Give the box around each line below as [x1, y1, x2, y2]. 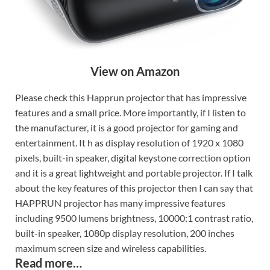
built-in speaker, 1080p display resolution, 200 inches [15, 227, 234, 239]
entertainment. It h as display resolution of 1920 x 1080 [15, 137, 243, 149]
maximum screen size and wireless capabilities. [15, 242, 206, 254]
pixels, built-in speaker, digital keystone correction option [15, 152, 251, 164]
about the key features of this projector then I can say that [15, 182, 253, 194]
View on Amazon [90, 64, 180, 79]
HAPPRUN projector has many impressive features [15, 197, 225, 209]
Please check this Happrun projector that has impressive [15, 92, 246, 104]
